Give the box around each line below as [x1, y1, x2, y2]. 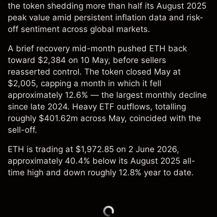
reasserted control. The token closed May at [8, 67, 181, 77]
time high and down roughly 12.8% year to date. [8, 168, 194, 178]
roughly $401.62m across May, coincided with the [8, 113, 201, 124]
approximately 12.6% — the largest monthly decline [8, 90, 207, 100]
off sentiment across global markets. [8, 24, 150, 34]
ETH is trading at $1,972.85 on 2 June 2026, [8, 144, 179, 155]
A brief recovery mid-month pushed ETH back [8, 44, 187, 54]
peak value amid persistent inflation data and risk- [8, 13, 203, 23]
